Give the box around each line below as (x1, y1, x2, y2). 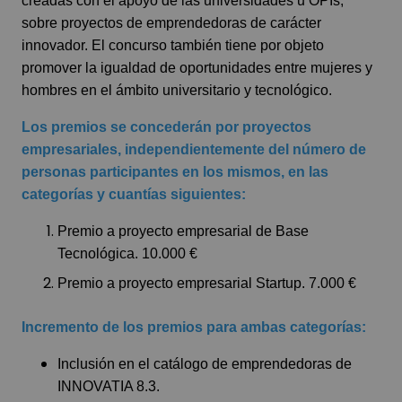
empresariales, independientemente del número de (22, 142, 366, 157)
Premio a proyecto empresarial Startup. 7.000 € (57, 275, 356, 291)
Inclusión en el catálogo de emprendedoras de (57, 356, 352, 371)
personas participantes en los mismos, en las (22, 164, 328, 179)
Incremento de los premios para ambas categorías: (22, 319, 366, 335)
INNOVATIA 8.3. (57, 379, 160, 394)
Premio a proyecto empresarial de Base (57, 223, 309, 239)
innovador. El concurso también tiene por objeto (22, 38, 324, 53)
